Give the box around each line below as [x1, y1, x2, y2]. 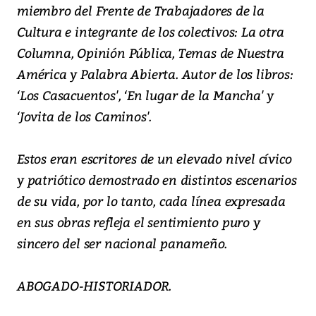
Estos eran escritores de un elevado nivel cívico [17, 150, 292, 168]
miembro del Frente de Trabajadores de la [17, 1, 265, 20]
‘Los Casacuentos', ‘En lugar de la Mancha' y [17, 86, 274, 104]
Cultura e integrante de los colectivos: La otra [17, 23, 284, 41]
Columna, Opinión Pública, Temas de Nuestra [17, 44, 284, 62]
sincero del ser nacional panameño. [17, 234, 228, 253]
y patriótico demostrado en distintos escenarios [17, 171, 297, 189]
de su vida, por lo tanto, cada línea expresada [17, 192, 286, 210]
